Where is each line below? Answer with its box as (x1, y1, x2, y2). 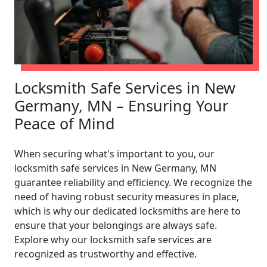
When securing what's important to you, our (14, 147, 215, 160)
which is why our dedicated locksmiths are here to (14, 204, 241, 218)
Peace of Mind (14, 113, 115, 133)
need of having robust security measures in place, (14, 190, 239, 203)
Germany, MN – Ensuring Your (14, 95, 228, 116)
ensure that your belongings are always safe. (14, 218, 217, 232)
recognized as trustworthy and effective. (14, 247, 197, 260)
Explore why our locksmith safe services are (14, 232, 212, 246)
